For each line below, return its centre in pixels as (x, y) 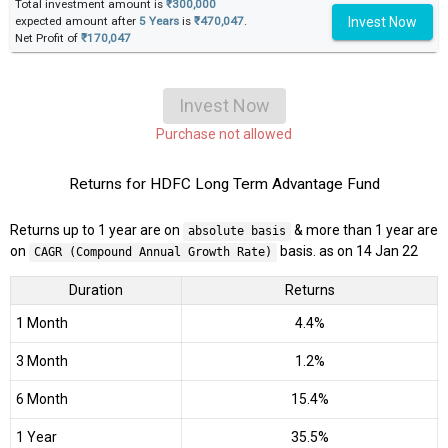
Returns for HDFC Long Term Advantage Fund (224, 184)
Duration (96, 290)
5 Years (159, 21)
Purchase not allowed (224, 134)
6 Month (42, 399)
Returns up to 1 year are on (96, 230)
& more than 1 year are (364, 230)
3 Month (42, 361)
